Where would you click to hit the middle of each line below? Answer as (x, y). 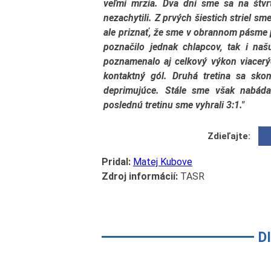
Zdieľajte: (229, 136)
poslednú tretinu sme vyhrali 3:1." (174, 105)
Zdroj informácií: (140, 177)
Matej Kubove (163, 162)
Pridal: (116, 162)
